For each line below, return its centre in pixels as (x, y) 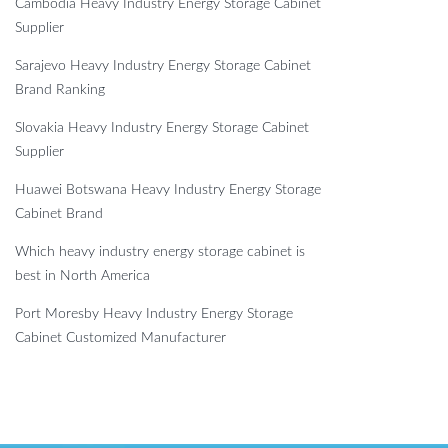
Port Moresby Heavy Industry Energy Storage (154, 314)
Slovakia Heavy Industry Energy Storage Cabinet (162, 128)
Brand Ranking (60, 90)
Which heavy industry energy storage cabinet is (160, 252)
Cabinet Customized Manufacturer (120, 338)
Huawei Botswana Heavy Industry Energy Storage (168, 190)
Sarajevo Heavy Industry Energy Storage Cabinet (163, 66)
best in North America (82, 276)
